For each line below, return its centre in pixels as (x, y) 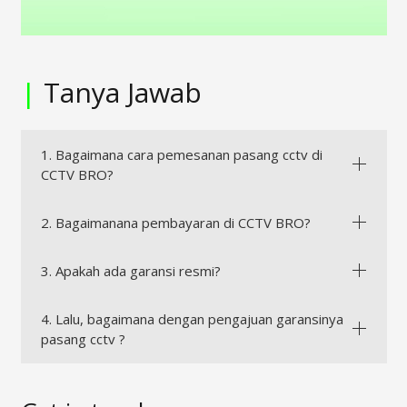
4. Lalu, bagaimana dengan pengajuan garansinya (192, 318)
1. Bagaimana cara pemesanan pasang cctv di (182, 154)
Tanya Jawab (119, 93)
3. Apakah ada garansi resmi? (131, 270)
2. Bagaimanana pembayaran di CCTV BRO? (176, 222)
